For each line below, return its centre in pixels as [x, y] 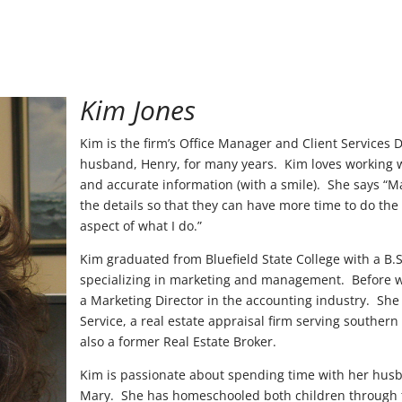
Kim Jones [138, 110]
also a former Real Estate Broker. [179, 342]
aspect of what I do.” [141, 226]
